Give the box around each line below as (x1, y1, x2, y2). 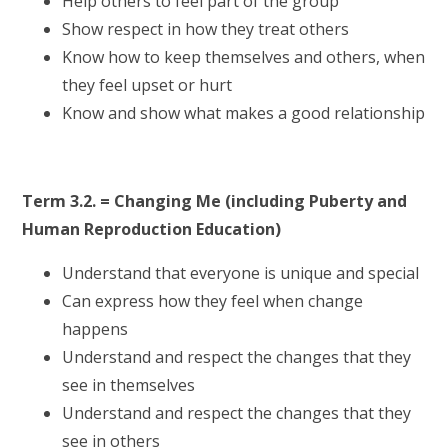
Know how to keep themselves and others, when (62, 45, 426, 68)
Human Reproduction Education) (22, 217, 282, 240)
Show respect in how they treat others (62, 17, 350, 40)
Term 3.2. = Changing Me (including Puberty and (22, 189, 408, 212)
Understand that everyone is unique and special (62, 261, 420, 284)
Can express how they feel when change (62, 289, 364, 312)
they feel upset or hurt (62, 73, 233, 96)
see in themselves (62, 373, 196, 396)
